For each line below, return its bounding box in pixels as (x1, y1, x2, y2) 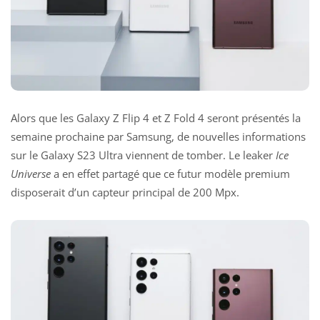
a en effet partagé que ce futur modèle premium (51, 166, 290, 181)
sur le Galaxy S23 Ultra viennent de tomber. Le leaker (11, 148, 276, 163)
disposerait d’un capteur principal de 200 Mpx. (11, 185, 239, 200)
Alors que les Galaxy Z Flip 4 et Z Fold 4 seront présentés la (11, 111, 301, 126)
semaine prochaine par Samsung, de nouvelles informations (11, 129, 306, 144)
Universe (11, 166, 51, 181)
